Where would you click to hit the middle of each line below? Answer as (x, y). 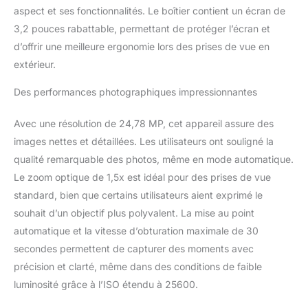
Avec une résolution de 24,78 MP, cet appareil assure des (144, 123)
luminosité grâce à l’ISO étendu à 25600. (106, 284)
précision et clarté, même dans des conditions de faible (138, 266)
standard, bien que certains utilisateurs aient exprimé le (138, 195)
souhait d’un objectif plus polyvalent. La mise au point (134, 212)
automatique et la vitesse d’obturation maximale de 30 (136, 230)
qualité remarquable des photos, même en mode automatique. (154, 159)
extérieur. (35, 64)
